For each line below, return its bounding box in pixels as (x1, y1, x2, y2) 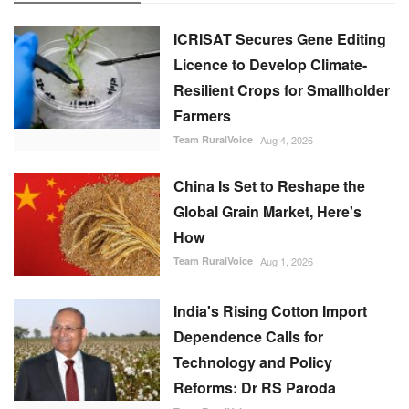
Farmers (173, 105, 231, 127)
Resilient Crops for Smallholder (173, 79, 390, 101)
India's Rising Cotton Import (173, 300, 367, 322)
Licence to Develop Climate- (173, 54, 367, 76)
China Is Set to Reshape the (173, 175, 365, 197)
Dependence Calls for (173, 326, 323, 348)
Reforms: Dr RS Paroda (173, 377, 336, 399)
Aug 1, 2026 (260, 254, 313, 269)
